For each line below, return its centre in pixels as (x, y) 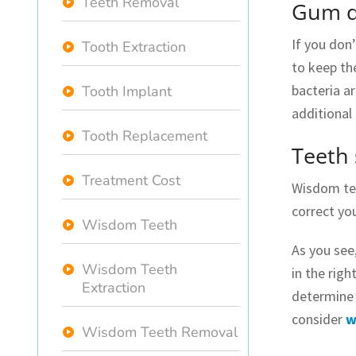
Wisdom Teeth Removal (160, 332)
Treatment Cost (131, 180)
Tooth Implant (127, 91)
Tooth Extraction (134, 47)
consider (319, 319)
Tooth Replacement (145, 136)
